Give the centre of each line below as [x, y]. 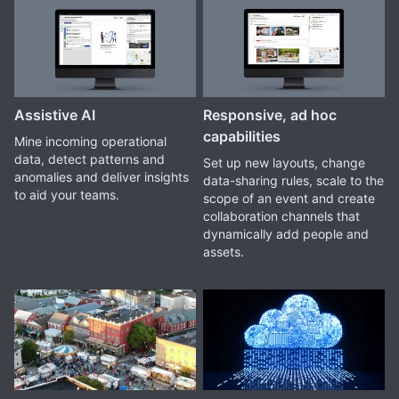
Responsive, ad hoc [269, 115]
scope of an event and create [289, 199]
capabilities [241, 137]
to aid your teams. [67, 195]
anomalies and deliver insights [102, 177]
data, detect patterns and [90, 159]
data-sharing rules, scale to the [293, 181]
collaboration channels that [281, 216]
